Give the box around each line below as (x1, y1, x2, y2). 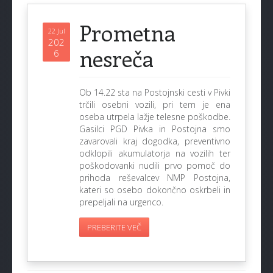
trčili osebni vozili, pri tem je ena (79, 99, 230, 110)
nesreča (79, 43, 154, 73)
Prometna (79, 18, 175, 47)
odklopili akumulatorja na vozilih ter (79, 147, 230, 159)
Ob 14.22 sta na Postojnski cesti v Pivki (79, 87, 230, 98)
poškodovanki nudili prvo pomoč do (79, 160, 230, 171)
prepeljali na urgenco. (79, 196, 163, 208)
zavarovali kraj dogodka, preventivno (79, 135, 230, 147)
